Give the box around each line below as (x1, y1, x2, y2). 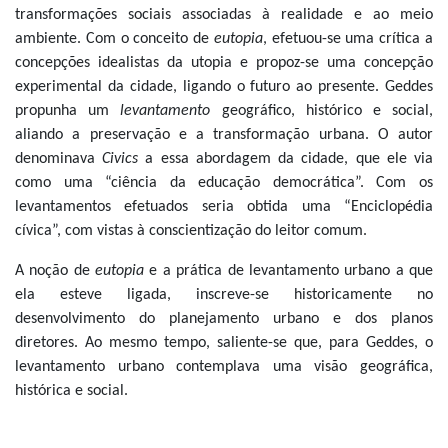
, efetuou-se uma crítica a (262, 31, 434, 47)
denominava (15, 151, 103, 167)
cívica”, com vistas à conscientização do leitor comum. (15, 223, 367, 239)
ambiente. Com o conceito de (15, 31, 214, 47)
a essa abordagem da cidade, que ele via (145, 151, 434, 167)
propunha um (15, 103, 121, 119)
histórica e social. (15, 383, 128, 399)
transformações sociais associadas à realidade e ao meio (15, 7, 433, 23)
